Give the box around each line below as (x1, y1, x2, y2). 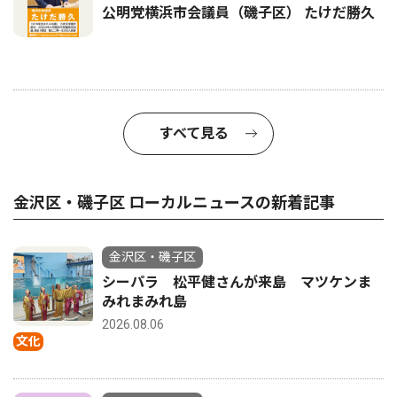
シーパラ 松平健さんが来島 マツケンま (102, 274, 371, 292)
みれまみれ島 (102, 293, 187, 311)
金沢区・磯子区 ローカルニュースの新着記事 (13, 193, 335, 213)
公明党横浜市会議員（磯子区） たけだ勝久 (102, 4, 375, 22)
